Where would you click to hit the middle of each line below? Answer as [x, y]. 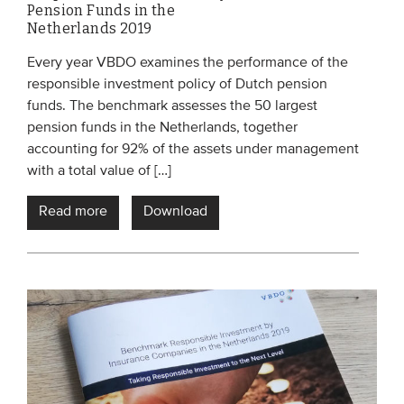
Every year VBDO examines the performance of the [188, 64]
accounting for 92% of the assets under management [193, 150]
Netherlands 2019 [90, 29]
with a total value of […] [99, 172]
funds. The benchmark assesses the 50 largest [172, 107]
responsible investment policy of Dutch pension [177, 85]
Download [175, 212]
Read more [73, 212]
